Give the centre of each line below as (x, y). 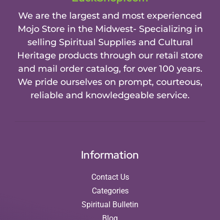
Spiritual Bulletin (110, 205)
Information (110, 155)
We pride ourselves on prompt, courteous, (110, 82)
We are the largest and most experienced (110, 16)
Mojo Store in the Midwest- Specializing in (110, 29)
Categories (110, 191)
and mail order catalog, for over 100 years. (110, 69)
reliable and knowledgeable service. (110, 96)
